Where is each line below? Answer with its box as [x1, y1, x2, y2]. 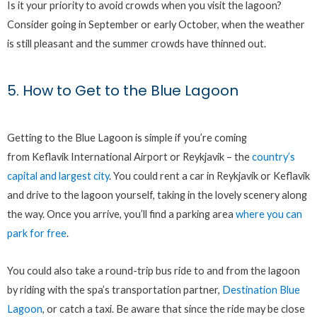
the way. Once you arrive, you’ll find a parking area [7, 208, 236, 221]
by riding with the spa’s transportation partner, [7, 283, 222, 296]
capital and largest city [7, 170, 109, 183]
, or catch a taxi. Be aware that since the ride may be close [42, 302, 305, 315]
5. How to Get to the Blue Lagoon [7, 81, 238, 101]
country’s [252, 151, 295, 163]
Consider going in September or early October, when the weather [7, 18, 305, 30]
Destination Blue [222, 283, 300, 296]
